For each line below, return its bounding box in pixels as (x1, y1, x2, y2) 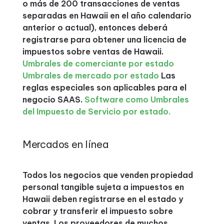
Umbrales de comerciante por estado (22, 58, 174, 68)
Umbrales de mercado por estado (22, 70, 159, 80)
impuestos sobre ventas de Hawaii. (22, 46, 163, 56)
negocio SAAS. (22, 94, 84, 104)
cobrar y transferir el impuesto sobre (22, 206, 173, 216)
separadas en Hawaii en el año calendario (22, 10, 191, 20)
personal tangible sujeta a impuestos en (22, 182, 184, 192)
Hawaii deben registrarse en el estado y (22, 194, 183, 204)
